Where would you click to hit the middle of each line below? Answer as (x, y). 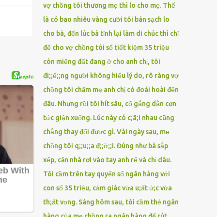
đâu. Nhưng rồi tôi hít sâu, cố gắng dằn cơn (109, 104)
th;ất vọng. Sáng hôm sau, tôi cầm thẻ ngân (111, 202)
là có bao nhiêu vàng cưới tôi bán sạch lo (106, 19)
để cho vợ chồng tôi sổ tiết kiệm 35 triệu (106, 47)
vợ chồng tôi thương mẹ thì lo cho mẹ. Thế (109, 5)
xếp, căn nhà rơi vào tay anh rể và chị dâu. (107, 160)
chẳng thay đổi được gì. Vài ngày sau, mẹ (106, 132)
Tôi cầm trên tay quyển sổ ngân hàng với (106, 174)
